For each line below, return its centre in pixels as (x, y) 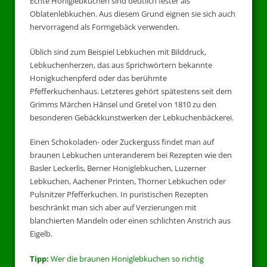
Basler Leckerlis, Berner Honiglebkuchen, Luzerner (118, 168)
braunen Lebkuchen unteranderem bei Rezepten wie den (131, 155)
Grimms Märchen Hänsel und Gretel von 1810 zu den (123, 104)
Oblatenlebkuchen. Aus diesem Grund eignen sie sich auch (133, 14)
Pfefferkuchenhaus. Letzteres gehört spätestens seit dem (131, 91)
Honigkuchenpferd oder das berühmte (98, 78)
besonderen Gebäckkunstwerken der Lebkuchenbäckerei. (132, 117)
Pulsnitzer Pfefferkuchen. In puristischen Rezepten (119, 195)
